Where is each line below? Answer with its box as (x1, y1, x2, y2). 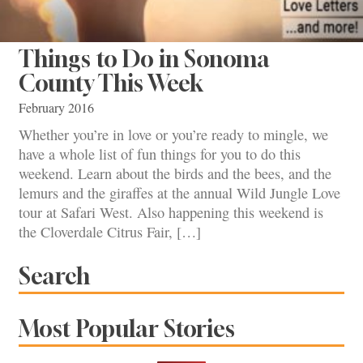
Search (19, 262, 90, 289)
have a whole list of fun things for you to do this (19, 144, 301, 164)
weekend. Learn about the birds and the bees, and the (19, 164, 331, 184)
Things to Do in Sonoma (19, 45, 270, 72)
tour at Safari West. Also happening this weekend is (19, 203, 323, 223)
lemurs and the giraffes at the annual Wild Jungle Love (19, 183, 340, 203)
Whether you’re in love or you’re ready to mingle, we (19, 125, 328, 145)
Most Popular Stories (19, 314, 235, 342)
